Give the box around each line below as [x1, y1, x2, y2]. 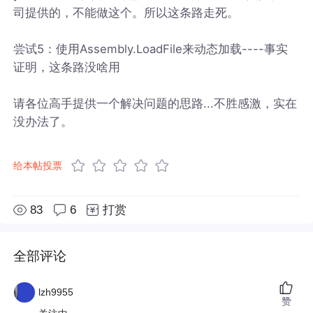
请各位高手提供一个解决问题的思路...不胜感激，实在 [13, 96, 298, 110]
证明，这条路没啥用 [13, 59, 121, 74]
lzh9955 [38, 286, 74, 298]
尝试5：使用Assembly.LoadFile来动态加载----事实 [13, 41, 289, 56]
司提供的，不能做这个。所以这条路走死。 [13, 5, 240, 20]
